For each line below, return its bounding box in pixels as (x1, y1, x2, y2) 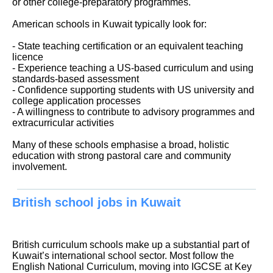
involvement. (12, 161, 67, 172)
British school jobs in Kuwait (12, 195, 181, 209)
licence (12, 52, 43, 63)
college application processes (12, 96, 141, 107)
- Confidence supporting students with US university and (12, 85, 254, 96)
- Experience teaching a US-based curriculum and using (12, 63, 253, 74)
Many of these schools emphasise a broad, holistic (12, 140, 229, 151)
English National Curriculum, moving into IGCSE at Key (12, 261, 252, 272)
